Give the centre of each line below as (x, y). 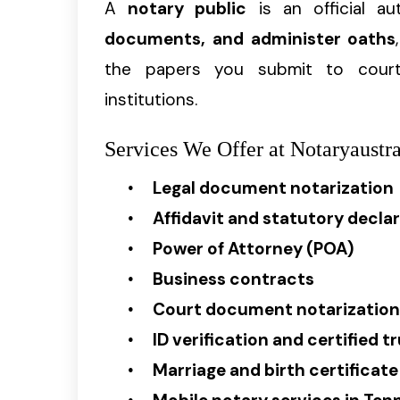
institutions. (151, 99)
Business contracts (233, 279)
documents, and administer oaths (250, 38)
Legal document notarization (273, 188)
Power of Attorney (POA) (253, 249)
